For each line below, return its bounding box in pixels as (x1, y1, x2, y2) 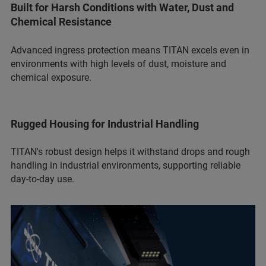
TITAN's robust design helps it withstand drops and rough (11, 146, 250, 158)
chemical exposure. (11, 71, 91, 83)
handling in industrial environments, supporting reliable (11, 160, 240, 172)
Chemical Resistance (11, 15, 112, 28)
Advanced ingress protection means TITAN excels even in (11, 44, 249, 56)
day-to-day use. (11, 173, 79, 185)
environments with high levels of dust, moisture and (11, 58, 226, 69)
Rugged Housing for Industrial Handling (11, 117, 201, 130)
